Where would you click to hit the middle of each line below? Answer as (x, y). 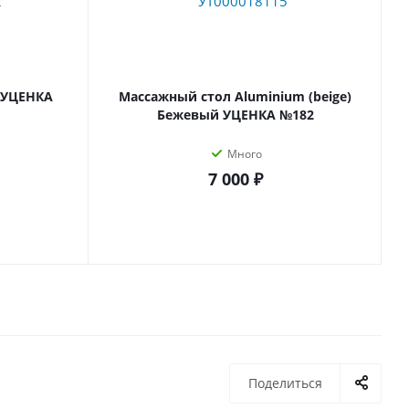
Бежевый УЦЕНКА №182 (235, 115)
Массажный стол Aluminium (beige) (235, 96)
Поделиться (285, 383)
